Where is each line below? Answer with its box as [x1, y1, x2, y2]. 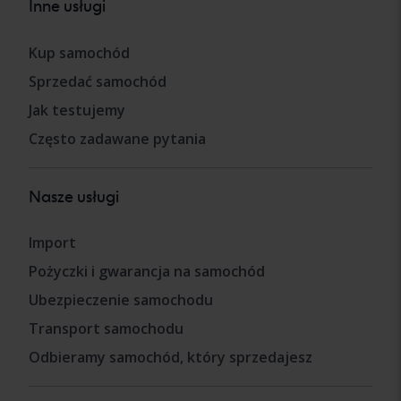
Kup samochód [29, 42, 130, 63]
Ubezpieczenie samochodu [29, 289, 213, 310]
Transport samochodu [29, 318, 183, 338]
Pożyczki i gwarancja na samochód [29, 260, 265, 281]
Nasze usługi [29, 186, 119, 206]
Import [29, 232, 76, 252]
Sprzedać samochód [29, 71, 166, 91]
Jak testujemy [29, 99, 125, 120]
